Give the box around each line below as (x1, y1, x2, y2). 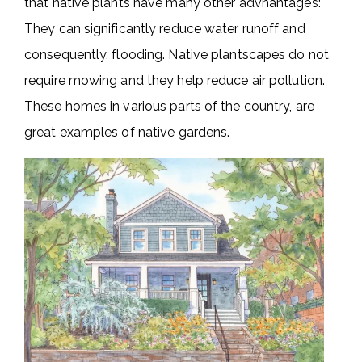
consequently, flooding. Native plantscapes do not (24, 47, 329, 63)
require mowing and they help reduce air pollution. (24, 73, 326, 89)
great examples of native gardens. (24, 124, 230, 141)
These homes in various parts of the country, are (24, 99, 314, 115)
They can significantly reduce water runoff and (24, 21, 305, 37)
